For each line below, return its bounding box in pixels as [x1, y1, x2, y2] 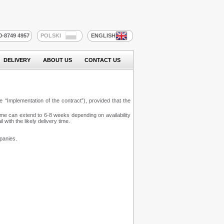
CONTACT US [84, 57, 120, 63]
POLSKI [40, 32, 61, 38]
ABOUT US [43, 57, 72, 63]
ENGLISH [91, 32, 115, 38]
